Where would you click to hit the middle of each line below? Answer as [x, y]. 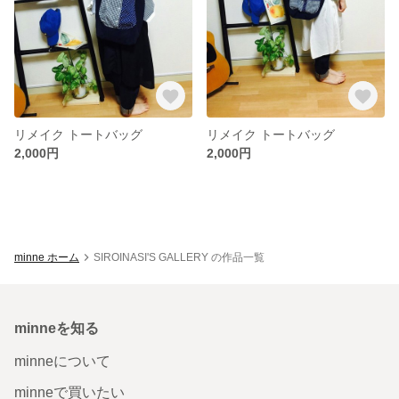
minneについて [62, 361]
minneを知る [57, 328]
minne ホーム [47, 257]
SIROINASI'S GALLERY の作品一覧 [179, 257]
